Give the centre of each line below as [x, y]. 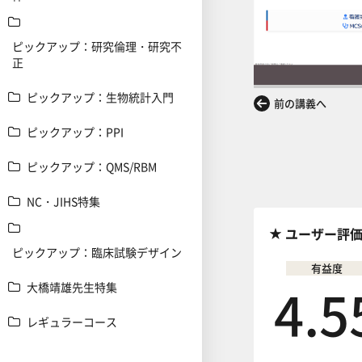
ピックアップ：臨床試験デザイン [97, 252]
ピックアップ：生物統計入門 [100, 97]
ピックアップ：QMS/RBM [92, 166]
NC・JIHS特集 [63, 201]
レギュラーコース [72, 322]
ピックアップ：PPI [75, 132]
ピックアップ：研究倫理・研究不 [97, 46]
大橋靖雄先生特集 [72, 287]
